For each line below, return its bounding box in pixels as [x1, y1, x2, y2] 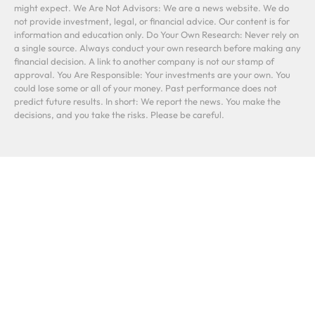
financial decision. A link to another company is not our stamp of [14, 55, 274, 67]
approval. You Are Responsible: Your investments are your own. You [14, 68, 290, 80]
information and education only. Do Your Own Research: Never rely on [14, 28, 299, 40]
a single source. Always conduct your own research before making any [14, 41, 301, 53]
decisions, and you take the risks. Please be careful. [14, 108, 224, 120]
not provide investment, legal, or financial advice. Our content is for [14, 15, 290, 27]
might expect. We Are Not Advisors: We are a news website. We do [14, 1, 289, 13]
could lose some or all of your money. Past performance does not [14, 82, 277, 94]
